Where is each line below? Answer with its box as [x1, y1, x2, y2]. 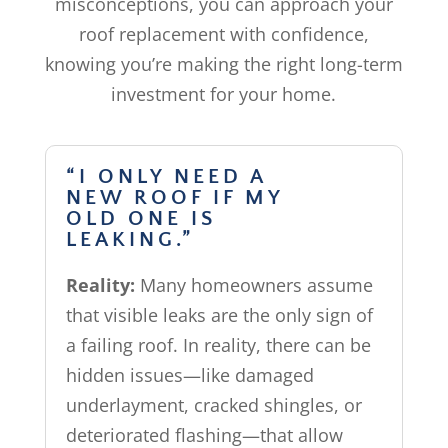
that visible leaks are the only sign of [65, 303, 373, 328]
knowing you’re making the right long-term [44, 52, 403, 77]
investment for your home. [111, 82, 337, 107]
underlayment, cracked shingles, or [65, 393, 362, 418]
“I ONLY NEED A [65, 165, 266, 189]
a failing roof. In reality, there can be [65, 333, 371, 358]
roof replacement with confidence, [78, 22, 369, 47]
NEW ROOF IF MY [65, 186, 283, 210]
